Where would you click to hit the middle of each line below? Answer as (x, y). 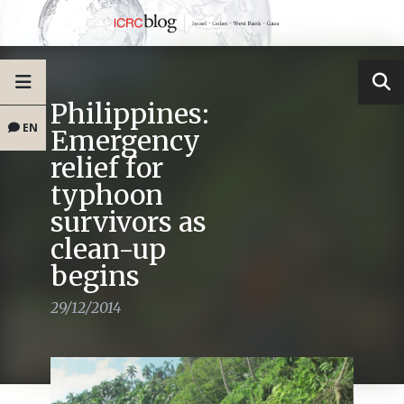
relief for (107, 168)
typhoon (107, 195)
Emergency (125, 141)
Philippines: (130, 114)
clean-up (108, 249)
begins (95, 276)
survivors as (129, 222)
